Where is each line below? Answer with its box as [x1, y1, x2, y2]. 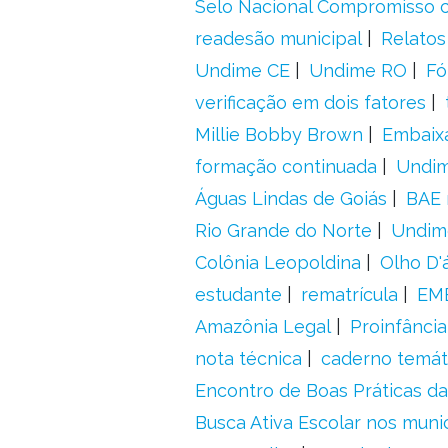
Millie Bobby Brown [194, 124, 363, 145]
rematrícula [300, 284, 398, 305]
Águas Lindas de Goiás [194, 188, 387, 209]
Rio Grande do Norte [194, 220, 372, 241]
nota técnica [194, 348, 302, 369]
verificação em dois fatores [194, 92, 426, 113]
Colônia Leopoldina [194, 252, 361, 273]
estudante [194, 284, 282, 305]
